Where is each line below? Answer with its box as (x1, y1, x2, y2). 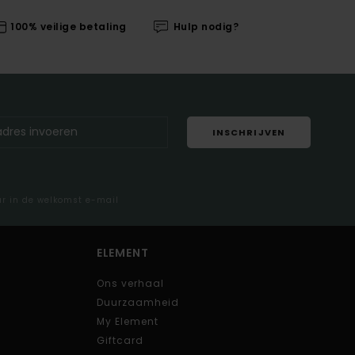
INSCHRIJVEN (212, 126, 285, 139)
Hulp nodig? (173, 20, 239, 34)
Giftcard (96, 333, 143, 347)
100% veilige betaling (10, 20, 127, 34)
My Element (96, 314, 158, 328)
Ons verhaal (96, 276, 164, 290)
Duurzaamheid (96, 295, 179, 309)
